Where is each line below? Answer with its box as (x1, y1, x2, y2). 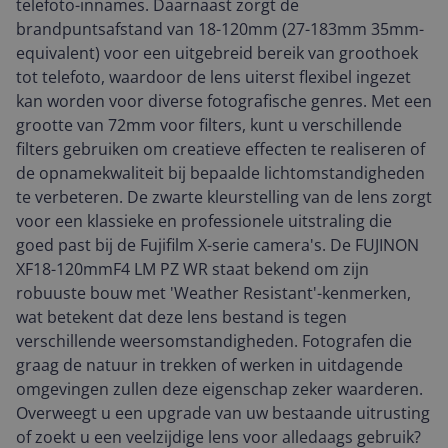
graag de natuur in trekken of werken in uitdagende (16, 354, 403, 376)
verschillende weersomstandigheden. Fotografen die (16, 330, 412, 352)
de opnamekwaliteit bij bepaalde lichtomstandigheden (16, 162, 425, 184)
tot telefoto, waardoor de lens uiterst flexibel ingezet (16, 66, 411, 88)
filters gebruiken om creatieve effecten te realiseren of (16, 138, 425, 160)
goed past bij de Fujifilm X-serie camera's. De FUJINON (16, 234, 419, 256)
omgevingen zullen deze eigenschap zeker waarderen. (16, 378, 423, 400)
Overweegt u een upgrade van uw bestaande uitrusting (16, 402, 430, 424)
